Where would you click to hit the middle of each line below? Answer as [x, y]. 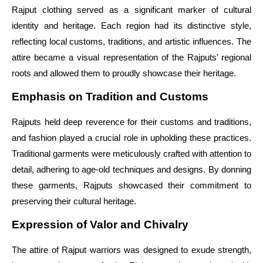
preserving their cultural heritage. [74, 201]
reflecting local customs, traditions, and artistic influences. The [131, 41]
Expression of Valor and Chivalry [100, 225]
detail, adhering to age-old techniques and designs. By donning [131, 169]
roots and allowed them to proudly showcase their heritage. [124, 73]
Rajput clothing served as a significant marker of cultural [131, 9]
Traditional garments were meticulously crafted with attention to [131, 153]
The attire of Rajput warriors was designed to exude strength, [131, 250]
